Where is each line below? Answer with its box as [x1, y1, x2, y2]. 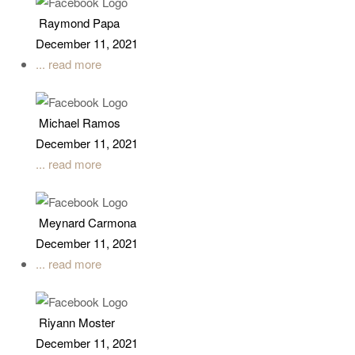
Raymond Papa [39, 15, 120, 32]
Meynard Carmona [39, 216, 136, 233]
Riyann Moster [39, 315, 115, 333]
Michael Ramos [39, 116, 120, 132]
